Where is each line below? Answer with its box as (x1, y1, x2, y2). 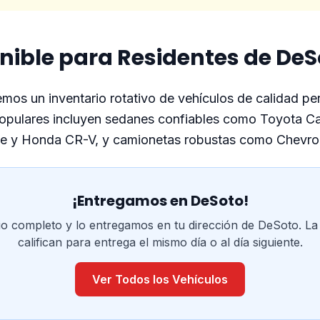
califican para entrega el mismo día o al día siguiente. (17, 235, 303, 249)
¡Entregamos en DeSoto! (71, 191, 249, 211)
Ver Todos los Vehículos (92, 272, 228, 286)
